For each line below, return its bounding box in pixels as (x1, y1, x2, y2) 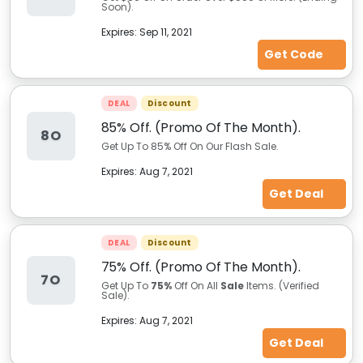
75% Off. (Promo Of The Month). (100, 258, 301, 276)
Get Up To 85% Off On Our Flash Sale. (100, 139, 279, 153)
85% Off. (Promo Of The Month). (100, 118, 301, 137)
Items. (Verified (243, 279, 319, 293)
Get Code (263, 46, 326, 62)
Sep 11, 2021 (139, 25, 192, 39)
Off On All (171, 279, 220, 293)
